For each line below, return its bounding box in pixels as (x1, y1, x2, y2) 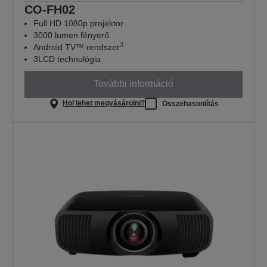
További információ (94, 79, 173, 89)
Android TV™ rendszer (33, 42, 120, 52)
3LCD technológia (33, 54, 101, 64)
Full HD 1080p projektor (33, 18, 123, 28)
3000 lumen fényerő (33, 30, 109, 40)
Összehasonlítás (162, 99, 219, 108)
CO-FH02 (24, 2, 75, 16)
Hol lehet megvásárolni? (62, 99, 145, 108)
